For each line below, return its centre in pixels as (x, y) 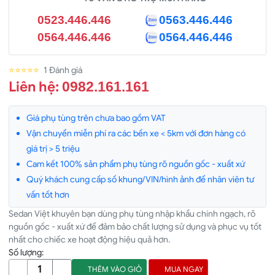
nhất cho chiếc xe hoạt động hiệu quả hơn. (89, 239)
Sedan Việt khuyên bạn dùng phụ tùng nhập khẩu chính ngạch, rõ (132, 213)
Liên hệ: (35, 86)
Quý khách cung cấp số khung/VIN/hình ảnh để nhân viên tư (140, 179)
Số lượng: (26, 252)
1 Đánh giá (63, 70)
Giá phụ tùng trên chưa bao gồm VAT (96, 118)
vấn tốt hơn (48, 194)
